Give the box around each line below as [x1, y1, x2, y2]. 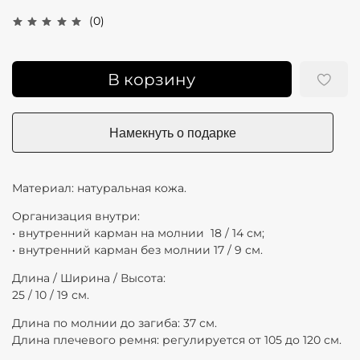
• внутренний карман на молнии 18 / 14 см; [12, 225, 271, 240]
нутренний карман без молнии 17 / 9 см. [26, 242, 263, 257]
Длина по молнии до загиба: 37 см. [12, 315, 217, 330]
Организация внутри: [12, 208, 140, 223]
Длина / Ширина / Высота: [12, 270, 172, 285]
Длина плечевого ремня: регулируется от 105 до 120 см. [12, 332, 342, 347]
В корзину [108, 69, 196, 89]
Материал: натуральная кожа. [12, 180, 186, 195]
